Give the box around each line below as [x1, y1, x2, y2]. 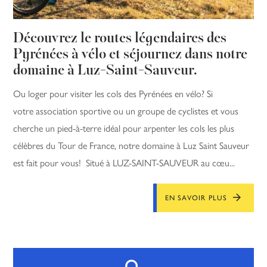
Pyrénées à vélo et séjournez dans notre [13, 47, 248, 62]
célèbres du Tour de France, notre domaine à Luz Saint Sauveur [13, 139, 250, 151]
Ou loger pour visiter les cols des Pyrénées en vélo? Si [13, 88, 213, 100]
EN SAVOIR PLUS [164, 193, 228, 202]
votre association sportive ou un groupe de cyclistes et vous [13, 105, 239, 117]
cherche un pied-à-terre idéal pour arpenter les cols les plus [13, 122, 235, 134]
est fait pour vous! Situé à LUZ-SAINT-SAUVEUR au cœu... [13, 157, 235, 169]
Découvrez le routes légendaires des [13, 31, 227, 46]
